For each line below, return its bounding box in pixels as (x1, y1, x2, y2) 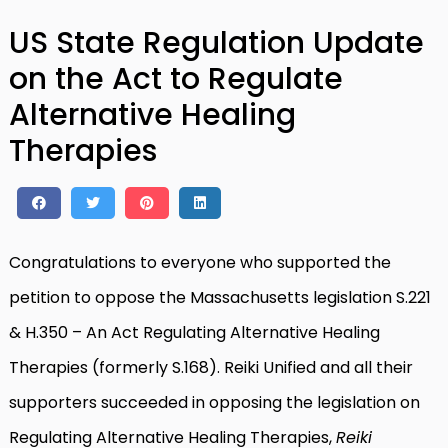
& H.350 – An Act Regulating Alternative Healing (9, 320, 380, 344)
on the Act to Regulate (9, 57, 343, 100)
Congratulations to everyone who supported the (9, 250, 391, 274)
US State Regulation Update (9, 21, 424, 64)
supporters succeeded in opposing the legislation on (9, 390, 420, 414)
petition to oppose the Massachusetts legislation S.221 (9, 285, 431, 309)
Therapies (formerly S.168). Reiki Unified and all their (9, 355, 413, 379)
